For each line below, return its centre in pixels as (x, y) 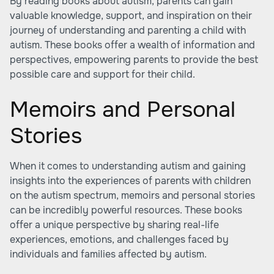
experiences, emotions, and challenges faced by (119, 239)
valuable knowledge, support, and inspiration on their (131, 16)
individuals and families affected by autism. (108, 254)
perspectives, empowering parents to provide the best (134, 60)
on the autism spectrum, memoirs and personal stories (132, 195)
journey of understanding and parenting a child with (128, 30)
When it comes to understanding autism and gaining (128, 166)
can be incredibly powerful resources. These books (126, 210)
